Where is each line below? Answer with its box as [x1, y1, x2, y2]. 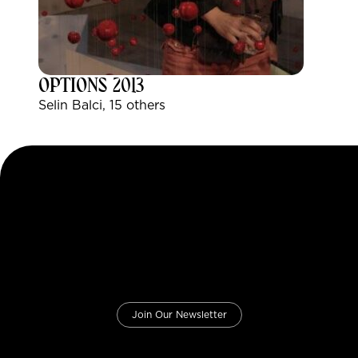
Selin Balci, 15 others [38, 99, 165, 112]
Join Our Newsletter [131, 310, 227, 320]
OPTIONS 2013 [38, 77, 144, 97]
